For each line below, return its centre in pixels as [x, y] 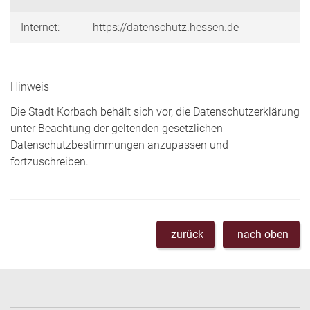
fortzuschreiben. [49, 161]
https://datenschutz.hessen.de [166, 27]
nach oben [263, 234]
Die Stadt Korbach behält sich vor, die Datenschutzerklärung [155, 111]
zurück [187, 234]
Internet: [40, 27]
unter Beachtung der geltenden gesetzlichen [117, 128]
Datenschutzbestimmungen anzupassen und [119, 145]
